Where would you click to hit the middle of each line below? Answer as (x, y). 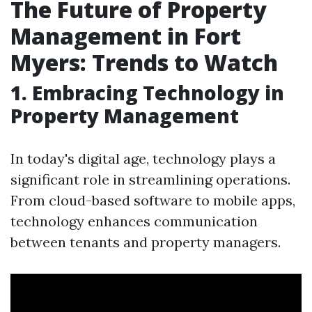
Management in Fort (126, 36)
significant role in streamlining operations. (150, 179)
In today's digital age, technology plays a (143, 158)
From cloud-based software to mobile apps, (153, 200)
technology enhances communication (134, 221)
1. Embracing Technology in (147, 93)
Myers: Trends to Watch (144, 62)
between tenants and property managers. (146, 242)
